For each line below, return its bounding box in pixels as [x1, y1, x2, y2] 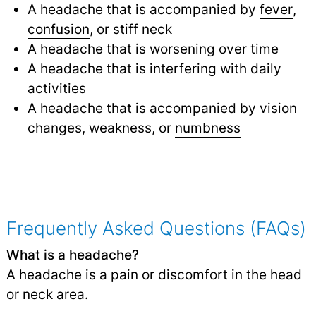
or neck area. [6, 285, 88, 303]
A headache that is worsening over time [27, 39, 279, 57]
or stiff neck [92, 20, 172, 37]
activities [27, 79, 86, 97]
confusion [27, 20, 90, 37]
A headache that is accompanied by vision [27, 99, 297, 116]
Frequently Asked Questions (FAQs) [6, 217, 306, 239]
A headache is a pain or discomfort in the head [6, 265, 302, 283]
